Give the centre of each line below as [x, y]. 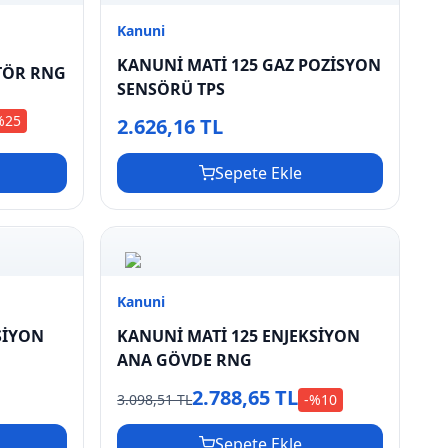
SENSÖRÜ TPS [171, 89]
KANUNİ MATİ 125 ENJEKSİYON [239, 335]
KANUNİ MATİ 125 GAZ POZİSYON [249, 65]
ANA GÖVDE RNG [185, 359]
